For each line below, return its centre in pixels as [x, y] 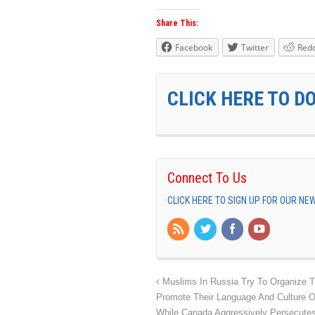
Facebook [194, 48]
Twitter [255, 48]
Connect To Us [207, 178]
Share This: [177, 24]
